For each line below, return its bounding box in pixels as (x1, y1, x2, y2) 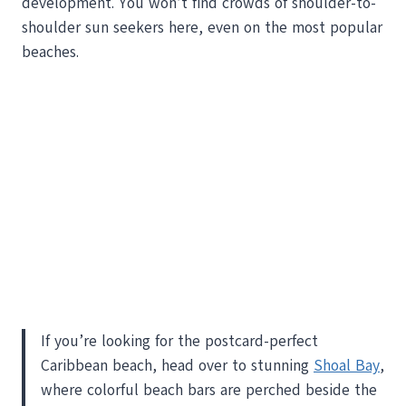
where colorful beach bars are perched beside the (41, 379, 377, 401)
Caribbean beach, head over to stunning (41, 354, 314, 376)
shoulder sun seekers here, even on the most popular (22, 16, 382, 38)
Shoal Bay (314, 354, 380, 376)
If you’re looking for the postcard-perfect (41, 330, 318, 352)
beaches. (22, 41, 79, 63)
